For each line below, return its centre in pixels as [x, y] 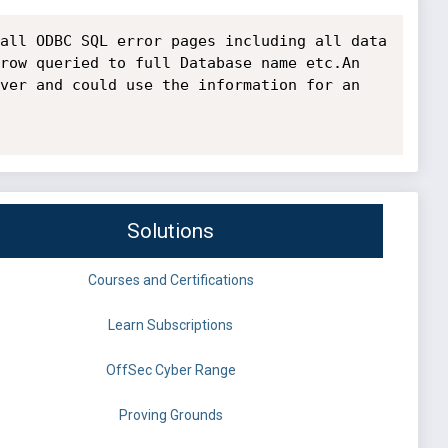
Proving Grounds [170, 415]
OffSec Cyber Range [170, 370]
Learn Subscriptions [170, 325]
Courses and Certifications [170, 280]
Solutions [170, 231]
